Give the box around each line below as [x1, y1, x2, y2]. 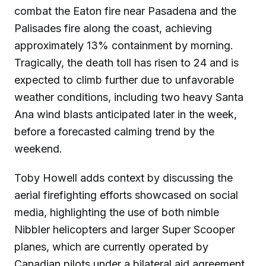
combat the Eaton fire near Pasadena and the [14, 5, 236, 18]
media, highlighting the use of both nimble [14, 206, 219, 219]
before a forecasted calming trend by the [14, 125, 214, 138]
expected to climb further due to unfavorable [14, 74, 234, 87]
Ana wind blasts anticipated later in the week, [14, 108, 237, 121]
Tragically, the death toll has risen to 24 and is [14, 56, 239, 69]
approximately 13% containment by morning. [14, 39, 233, 52]
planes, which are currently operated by [14, 240, 208, 254]
